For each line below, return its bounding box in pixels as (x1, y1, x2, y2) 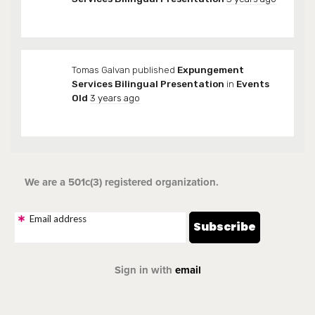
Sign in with (114, 262, 175, 278)
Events (236, 78, 269, 90)
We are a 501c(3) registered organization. (25, 174, 219, 191)
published (130, 64, 177, 76)
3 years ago (90, 92, 140, 104)
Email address (30, 213, 86, 225)
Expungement (177, 64, 244, 76)
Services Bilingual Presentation (72, 78, 226, 90)
